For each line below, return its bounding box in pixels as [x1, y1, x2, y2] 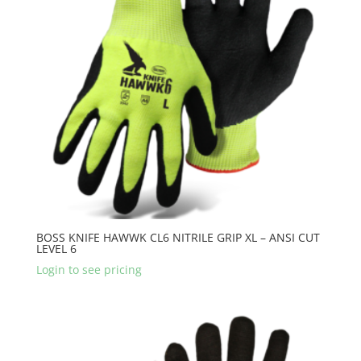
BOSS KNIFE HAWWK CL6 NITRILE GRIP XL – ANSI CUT [35, 230, 320, 246]
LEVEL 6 [35, 241, 77, 257]
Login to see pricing [35, 262, 142, 278]
